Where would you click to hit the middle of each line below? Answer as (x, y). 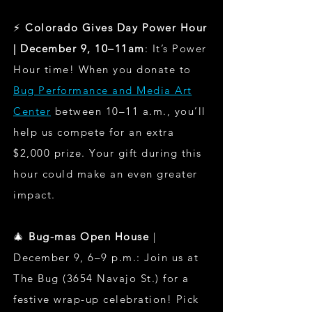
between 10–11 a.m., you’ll (128, 111)
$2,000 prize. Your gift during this (108, 153)
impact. (34, 195)
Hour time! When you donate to (102, 69)
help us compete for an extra (94, 132)
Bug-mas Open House (89, 236)
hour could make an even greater (106, 174)
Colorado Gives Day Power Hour (114, 28)
